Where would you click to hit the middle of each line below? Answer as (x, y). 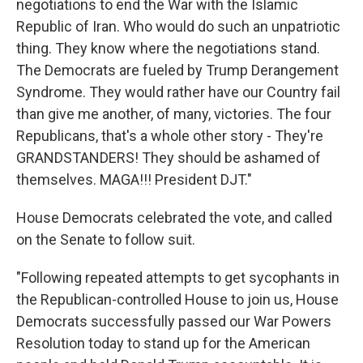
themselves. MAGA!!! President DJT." (134, 179)
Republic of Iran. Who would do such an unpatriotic (178, 26)
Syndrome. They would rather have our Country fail (178, 92)
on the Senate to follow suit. (106, 239)
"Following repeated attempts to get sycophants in (178, 278)
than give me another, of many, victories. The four (174, 114)
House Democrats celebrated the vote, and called (174, 218)
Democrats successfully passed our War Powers (174, 321)
